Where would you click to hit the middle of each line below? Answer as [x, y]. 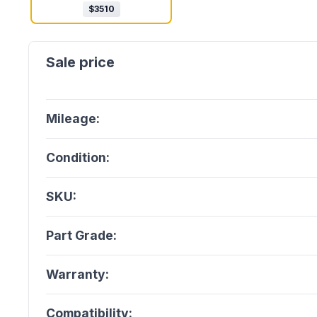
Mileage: [73, 119]
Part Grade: [81, 235]
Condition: [78, 157]
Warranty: [77, 274]
